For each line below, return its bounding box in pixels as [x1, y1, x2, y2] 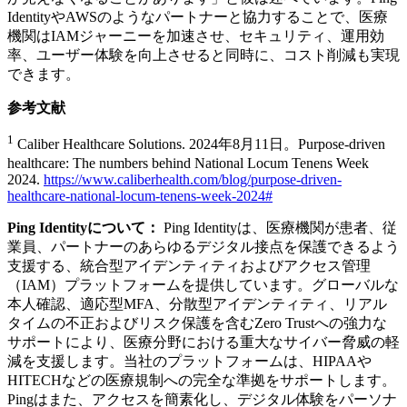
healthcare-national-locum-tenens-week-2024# [7, 187, 273, 203]
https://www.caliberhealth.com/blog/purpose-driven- [44, 171, 342, 187]
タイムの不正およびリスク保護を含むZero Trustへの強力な [7, 314, 387, 331]
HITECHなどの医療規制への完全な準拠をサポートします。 [7, 372, 396, 388]
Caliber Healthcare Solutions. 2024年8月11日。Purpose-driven [14, 136, 385, 153]
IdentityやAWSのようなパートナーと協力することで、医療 [7, 9, 388, 25]
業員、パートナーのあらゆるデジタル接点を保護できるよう [7, 238, 400, 254]
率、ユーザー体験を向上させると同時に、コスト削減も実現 [7, 47, 400, 64]
